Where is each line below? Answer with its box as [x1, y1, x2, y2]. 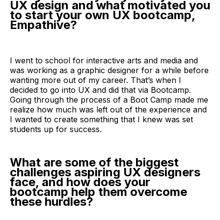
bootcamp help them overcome [10, 184, 187, 199]
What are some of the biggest [10, 155, 179, 169]
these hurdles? [10, 194, 93, 209]
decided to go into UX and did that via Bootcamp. [10, 84, 191, 95]
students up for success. [10, 124, 102, 134]
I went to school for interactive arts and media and [10, 55, 198, 65]
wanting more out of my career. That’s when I [10, 75, 181, 85]
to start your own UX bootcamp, [10, 7, 195, 22]
